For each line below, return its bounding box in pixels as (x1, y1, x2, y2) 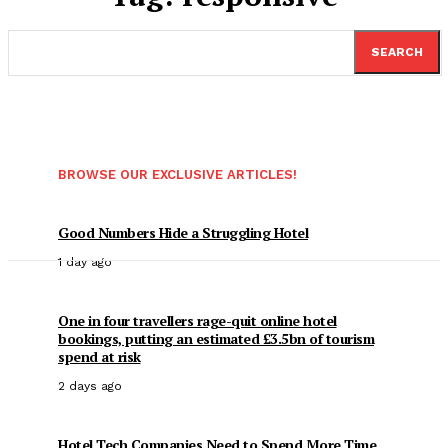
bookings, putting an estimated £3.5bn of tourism (58, 329, 374, 348)
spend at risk (58, 347, 141, 366)
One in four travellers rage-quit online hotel (58, 311, 337, 330)
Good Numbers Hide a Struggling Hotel (58, 223, 308, 242)
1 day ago (58, 255, 112, 269)
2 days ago (58, 379, 122, 393)
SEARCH (371, 45, 423, 59)
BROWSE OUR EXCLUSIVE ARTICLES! (58, 167, 297, 182)
